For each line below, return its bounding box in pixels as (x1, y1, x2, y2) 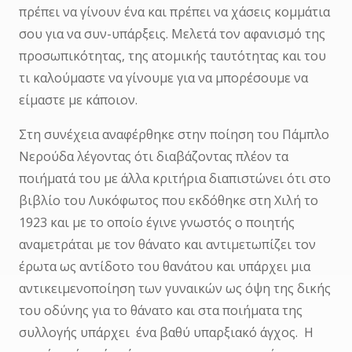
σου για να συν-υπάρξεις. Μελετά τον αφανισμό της (18, 25, 325, 43)
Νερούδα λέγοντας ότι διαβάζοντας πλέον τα (18, 148, 288, 166)
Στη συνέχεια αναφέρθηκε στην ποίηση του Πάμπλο (18, 126, 329, 144)
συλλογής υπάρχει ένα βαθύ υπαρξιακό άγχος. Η (18, 324, 313, 342)
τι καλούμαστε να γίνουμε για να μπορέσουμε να (18, 69, 308, 87)
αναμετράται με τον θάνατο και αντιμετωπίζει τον (18, 236, 316, 254)
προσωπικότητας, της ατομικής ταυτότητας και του (18, 47, 326, 65)
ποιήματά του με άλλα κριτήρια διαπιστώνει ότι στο (18, 170, 331, 188)
